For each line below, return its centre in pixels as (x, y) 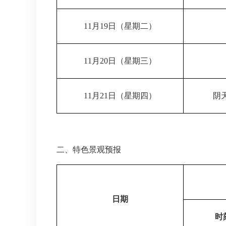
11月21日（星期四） (120, 95)
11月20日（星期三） (120, 61)
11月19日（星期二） (120, 26)
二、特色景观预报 (89, 149)
